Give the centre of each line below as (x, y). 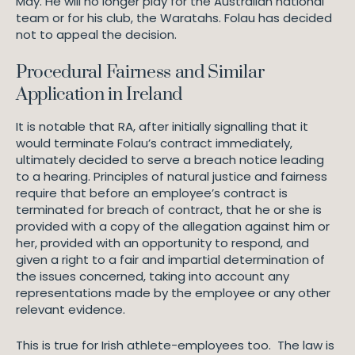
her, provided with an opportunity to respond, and (162, 243)
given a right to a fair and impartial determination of (170, 260)
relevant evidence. (72, 309)
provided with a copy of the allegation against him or (173, 226)
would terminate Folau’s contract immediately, (154, 143)
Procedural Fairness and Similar (140, 73)
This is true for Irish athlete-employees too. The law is (175, 345)
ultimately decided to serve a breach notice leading (170, 160)
